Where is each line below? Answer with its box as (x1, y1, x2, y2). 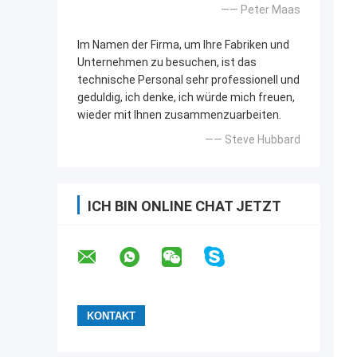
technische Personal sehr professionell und (77, 73, 300, 87)
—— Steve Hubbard (205, 133, 300, 147)
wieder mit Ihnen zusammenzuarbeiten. (77, 108, 281, 122)
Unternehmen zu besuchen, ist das (77, 56, 257, 69)
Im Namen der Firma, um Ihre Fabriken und (77, 38, 289, 52)
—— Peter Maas (221, 3, 300, 17)
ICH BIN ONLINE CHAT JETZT (88, 198, 281, 215)
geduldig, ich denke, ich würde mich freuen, (77, 91, 295, 104)
